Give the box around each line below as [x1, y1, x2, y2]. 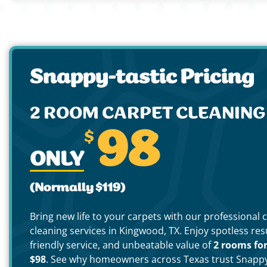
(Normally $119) [30, 182, 125, 194]
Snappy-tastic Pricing [30, 68, 254, 88]
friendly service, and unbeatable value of [30, 238, 213, 252]
